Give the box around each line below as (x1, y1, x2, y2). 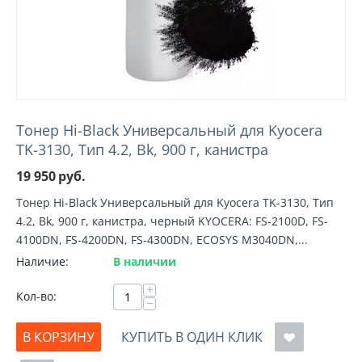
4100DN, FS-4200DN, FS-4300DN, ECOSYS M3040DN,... (16, 232, 308, 247)
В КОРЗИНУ (23, 328, 95, 346)
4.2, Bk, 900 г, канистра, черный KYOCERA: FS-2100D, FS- (16, 213, 328, 229)
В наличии (113, 254, 176, 269)
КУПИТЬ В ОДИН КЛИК (121, 328, 263, 346)
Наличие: (16, 254, 69, 269)
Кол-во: (16, 288, 57, 304)
